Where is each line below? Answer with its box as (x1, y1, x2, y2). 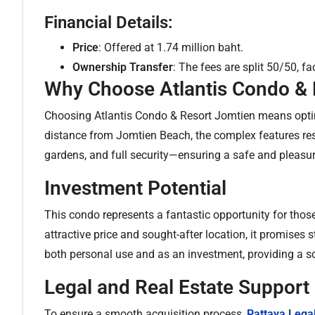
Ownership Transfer (72, 60, 173, 74)
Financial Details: (44, 13, 173, 32)
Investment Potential (44, 176, 226, 200)
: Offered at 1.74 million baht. (98, 41, 243, 54)
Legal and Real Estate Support (44, 276, 309, 299)
